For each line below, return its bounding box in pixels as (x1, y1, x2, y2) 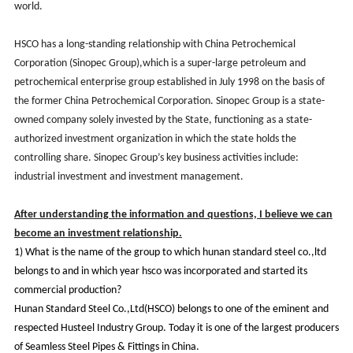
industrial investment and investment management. (13, 170, 243, 183)
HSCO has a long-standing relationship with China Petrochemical (13, 38, 295, 50)
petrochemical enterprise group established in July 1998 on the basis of (13, 76, 325, 88)
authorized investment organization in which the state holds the (13, 132, 296, 145)
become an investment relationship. (13, 227, 182, 240)
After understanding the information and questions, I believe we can (13, 208, 333, 221)
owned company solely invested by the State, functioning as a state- (13, 113, 312, 126)
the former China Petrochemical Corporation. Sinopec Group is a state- (13, 95, 325, 107)
